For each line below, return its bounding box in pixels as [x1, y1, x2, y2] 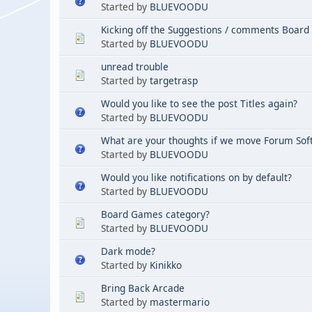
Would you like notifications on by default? [101, 171, 292, 184]
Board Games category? [101, 208, 210, 221]
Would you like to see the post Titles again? [101, 97, 297, 110]
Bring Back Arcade [101, 281, 185, 295]
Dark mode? [101, 244, 155, 258]
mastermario [150, 295, 210, 309]
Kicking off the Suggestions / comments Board [101, 23, 309, 36]
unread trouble [101, 60, 169, 73]
